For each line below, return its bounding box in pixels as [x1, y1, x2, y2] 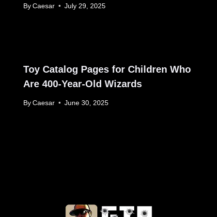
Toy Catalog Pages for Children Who [23, 63, 191, 75]
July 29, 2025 [64, 2, 106, 10]
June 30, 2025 [64, 99, 109, 107]
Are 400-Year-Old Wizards [23, 78, 142, 89]
